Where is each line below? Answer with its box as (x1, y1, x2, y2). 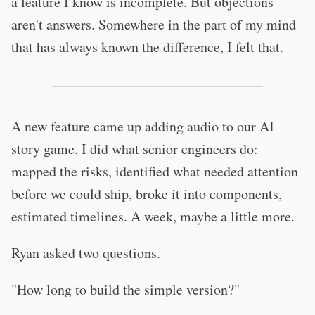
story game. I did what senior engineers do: (11, 139, 258, 158)
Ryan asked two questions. (11, 243, 160, 262)
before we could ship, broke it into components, (11, 184, 282, 203)
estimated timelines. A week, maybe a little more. (11, 207, 295, 226)
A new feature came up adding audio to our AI (11, 117, 274, 136)
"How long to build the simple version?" (11, 280, 240, 299)
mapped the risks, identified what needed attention (11, 162, 298, 181)
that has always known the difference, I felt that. (11, 37, 283, 56)
